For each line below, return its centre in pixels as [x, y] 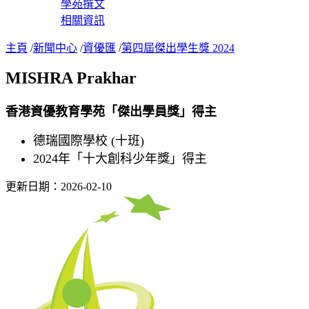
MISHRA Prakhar [71, 78]
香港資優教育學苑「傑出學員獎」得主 [111, 111]
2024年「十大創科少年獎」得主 [120, 158]
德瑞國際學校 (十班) [89, 140]
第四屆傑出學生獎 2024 [178, 48]
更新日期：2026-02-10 [59, 186]
